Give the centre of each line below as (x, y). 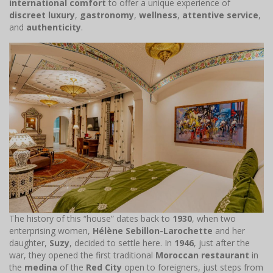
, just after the (222, 243)
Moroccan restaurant (202, 255)
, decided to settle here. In (122, 243)
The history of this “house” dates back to (91, 218)
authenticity (54, 27)
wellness (158, 15)
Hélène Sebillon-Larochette (153, 230)
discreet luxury (42, 15)
